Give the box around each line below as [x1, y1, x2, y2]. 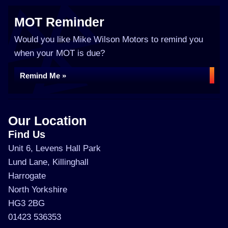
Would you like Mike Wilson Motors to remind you [14, 35, 203, 44]
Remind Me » [20, 71, 66, 80]
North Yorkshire [8, 185, 67, 194]
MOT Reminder [14, 15, 104, 29]
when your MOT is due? [14, 48, 105, 58]
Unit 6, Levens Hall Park [8, 144, 101, 153]
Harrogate [8, 171, 46, 181]
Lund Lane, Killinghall [8, 157, 89, 167]
